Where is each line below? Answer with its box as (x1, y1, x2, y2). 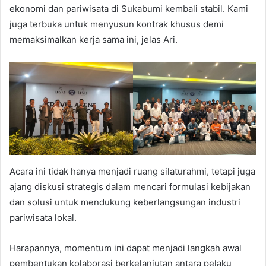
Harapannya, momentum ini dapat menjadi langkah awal (9, 242, 242, 254)
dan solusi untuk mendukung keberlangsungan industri (9, 197, 240, 208)
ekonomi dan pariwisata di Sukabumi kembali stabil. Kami (9, 2, 248, 14)
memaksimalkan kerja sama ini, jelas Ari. (9, 33, 178, 45)
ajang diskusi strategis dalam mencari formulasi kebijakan (9, 181, 251, 193)
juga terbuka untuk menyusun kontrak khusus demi (9, 18, 224, 30)
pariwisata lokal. (9, 212, 77, 224)
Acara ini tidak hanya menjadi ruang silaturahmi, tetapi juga (9, 166, 255, 178)
